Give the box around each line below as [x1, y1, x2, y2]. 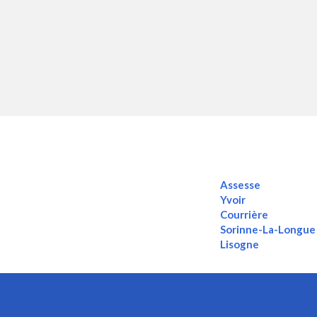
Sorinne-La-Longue [219, 223, 316, 236]
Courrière [219, 208, 268, 221]
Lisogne [219, 238, 259, 251]
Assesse [219, 178, 260, 192]
